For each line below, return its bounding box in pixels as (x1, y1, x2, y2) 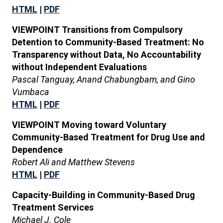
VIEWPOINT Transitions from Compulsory (12, 24, 183, 35)
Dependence (12, 144, 63, 155)
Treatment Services (12, 202, 94, 213)
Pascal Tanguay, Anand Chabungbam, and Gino (12, 74, 195, 85)
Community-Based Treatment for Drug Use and (12, 132, 205, 142)
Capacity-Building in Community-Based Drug (12, 190, 195, 200)
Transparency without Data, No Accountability (12, 49, 201, 60)
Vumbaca (12, 87, 49, 97)
